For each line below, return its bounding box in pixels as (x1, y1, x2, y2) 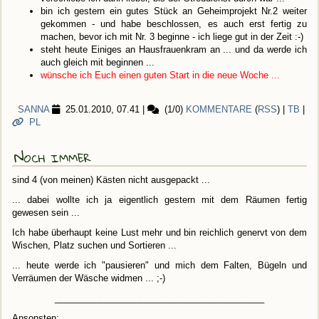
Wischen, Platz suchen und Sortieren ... (12, 240, 177, 251)
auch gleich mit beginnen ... (41, 57, 155, 68)
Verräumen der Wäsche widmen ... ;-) (12, 273, 165, 284)
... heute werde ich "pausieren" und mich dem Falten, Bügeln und (12, 260, 307, 271)
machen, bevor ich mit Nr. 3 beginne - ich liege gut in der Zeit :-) (41, 31, 303, 43)
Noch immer (14, 142, 91, 172)
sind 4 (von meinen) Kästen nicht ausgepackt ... (12, 174, 210, 186)
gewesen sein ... (12, 207, 80, 219)
